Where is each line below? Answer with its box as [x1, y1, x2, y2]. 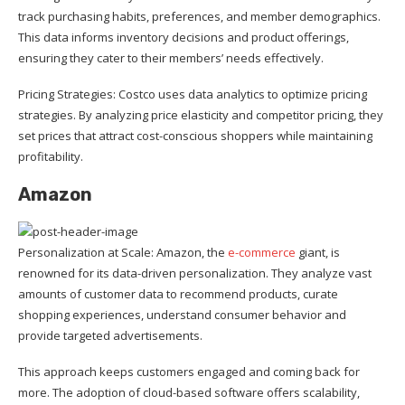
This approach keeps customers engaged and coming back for [18, 363, 360, 380]
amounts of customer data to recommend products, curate [18, 285, 338, 302]
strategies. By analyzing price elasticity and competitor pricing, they [18, 106, 383, 123]
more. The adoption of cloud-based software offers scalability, [18, 383, 360, 400]
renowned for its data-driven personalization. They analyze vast [18, 264, 372, 281]
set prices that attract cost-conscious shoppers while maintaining [18, 127, 372, 144]
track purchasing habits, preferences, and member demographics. [18, 7, 381, 24]
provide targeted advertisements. [18, 326, 205, 344]
